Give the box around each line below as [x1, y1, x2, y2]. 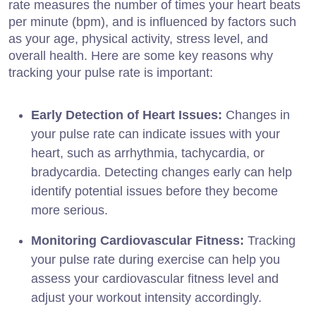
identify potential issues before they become [31, 183, 278, 198]
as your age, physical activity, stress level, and [8, 31, 268, 46]
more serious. [31, 202, 108, 217]
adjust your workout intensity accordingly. [31, 290, 262, 305]
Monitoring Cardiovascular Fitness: [31, 233, 244, 248]
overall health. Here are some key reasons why [8, 48, 273, 63]
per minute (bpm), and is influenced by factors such [8, 14, 296, 29]
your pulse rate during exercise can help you [31, 252, 280, 267]
